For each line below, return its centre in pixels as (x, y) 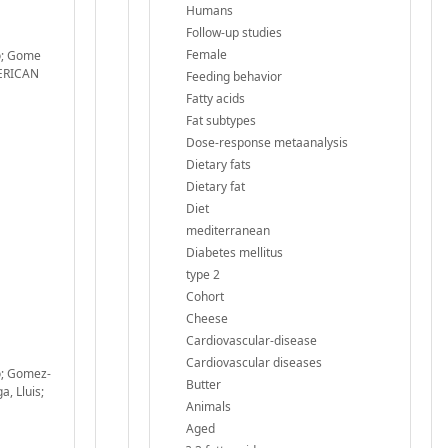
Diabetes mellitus (234, 252)
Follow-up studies (234, 32)
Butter (203, 384)
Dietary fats (218, 164)
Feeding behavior (234, 76)
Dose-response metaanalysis (267, 142)
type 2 (203, 274)
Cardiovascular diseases (254, 362)
